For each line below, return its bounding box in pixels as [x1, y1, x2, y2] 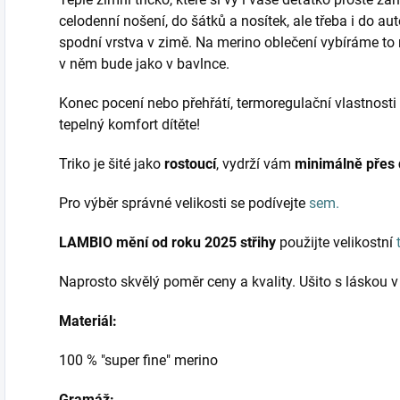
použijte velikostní [279, 234, 396, 252]
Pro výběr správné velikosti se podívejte [59, 195, 309, 212]
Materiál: [59, 312, 117, 330]
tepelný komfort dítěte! [59, 116, 204, 134]
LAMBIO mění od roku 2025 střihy [59, 234, 279, 252]
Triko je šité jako [59, 155, 164, 173]
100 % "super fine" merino [59, 352, 218, 370]
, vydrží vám [216, 155, 295, 173]
